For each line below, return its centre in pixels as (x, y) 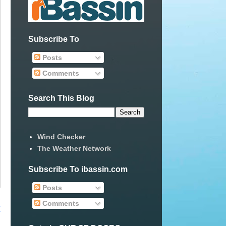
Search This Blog (61, 98)
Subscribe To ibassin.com (78, 169)
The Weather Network (74, 148)
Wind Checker (61, 136)
